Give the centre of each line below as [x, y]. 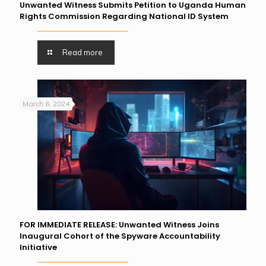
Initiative [38, 247]
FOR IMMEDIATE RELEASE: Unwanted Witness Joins [119, 224]
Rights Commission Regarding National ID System [124, 17]
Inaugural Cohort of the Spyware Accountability [120, 236]
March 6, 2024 [46, 104]
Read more [83, 53]
